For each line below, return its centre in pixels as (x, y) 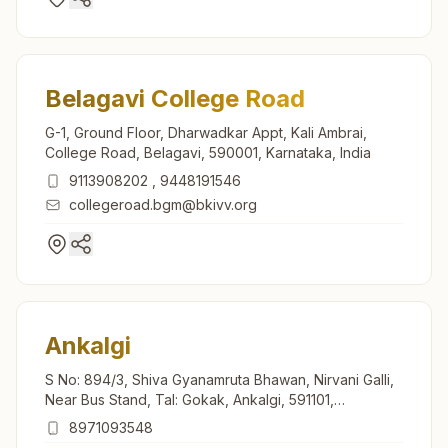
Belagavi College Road (175, 98)
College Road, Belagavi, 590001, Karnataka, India (208, 152)
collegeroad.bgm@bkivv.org (163, 204)
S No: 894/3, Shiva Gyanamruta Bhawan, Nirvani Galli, (219, 379)
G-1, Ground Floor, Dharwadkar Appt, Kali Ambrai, (206, 132)
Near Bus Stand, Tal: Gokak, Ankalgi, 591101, (189, 399)
